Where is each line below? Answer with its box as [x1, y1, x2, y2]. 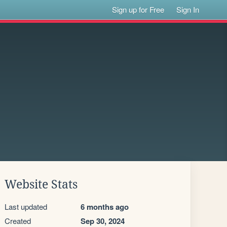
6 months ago [81, 201, 129, 212]
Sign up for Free [112, 4, 165, 15]
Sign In [176, 4, 200, 15]
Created [5, 215, 31, 226]
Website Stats [5, 178, 78, 191]
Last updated [5, 201, 47, 212]
